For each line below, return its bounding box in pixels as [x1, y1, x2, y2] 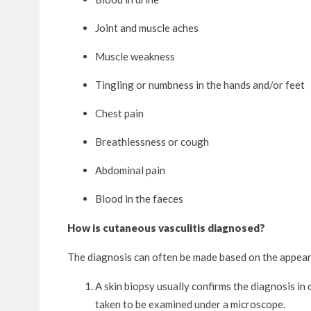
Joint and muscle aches [95, 22, 199, 34]
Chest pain [95, 107, 144, 119]
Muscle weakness [95, 50, 175, 62]
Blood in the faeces [95, 192, 183, 205]
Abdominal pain [95, 164, 165, 176]
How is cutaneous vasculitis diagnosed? [67, 221, 265, 234]
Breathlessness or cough [95, 135, 209, 148]
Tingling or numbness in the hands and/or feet [95, 78, 305, 91]
